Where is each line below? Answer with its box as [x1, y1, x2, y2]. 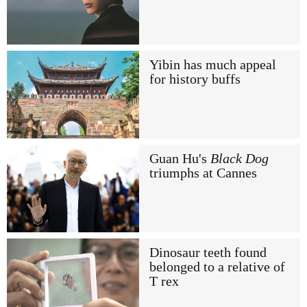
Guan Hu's [149, 151, 210, 167]
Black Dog [210, 151, 269, 167]
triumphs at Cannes [149, 166, 257, 181]
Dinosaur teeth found [149, 245, 267, 260]
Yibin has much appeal [149, 57, 276, 72]
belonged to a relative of [149, 260, 285, 275]
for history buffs [149, 71, 241, 86]
